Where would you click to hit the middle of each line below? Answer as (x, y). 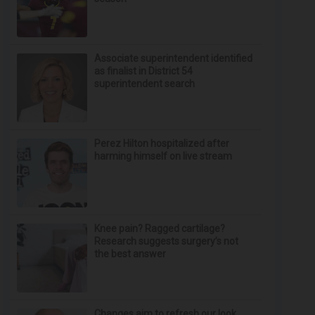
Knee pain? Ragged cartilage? (160, 229)
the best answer (130, 254)
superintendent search (145, 84)
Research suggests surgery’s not (167, 241)
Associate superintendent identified (174, 58)
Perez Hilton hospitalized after (162, 143)
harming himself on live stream (163, 156)
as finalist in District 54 (144, 71)
